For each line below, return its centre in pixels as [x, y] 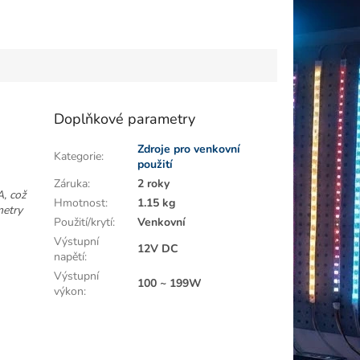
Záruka [71, 183]
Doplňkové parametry [125, 119]
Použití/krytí [84, 222]
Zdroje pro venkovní [189, 149]
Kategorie [78, 156]
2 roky [154, 183]
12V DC [158, 248]
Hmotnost [80, 202]
